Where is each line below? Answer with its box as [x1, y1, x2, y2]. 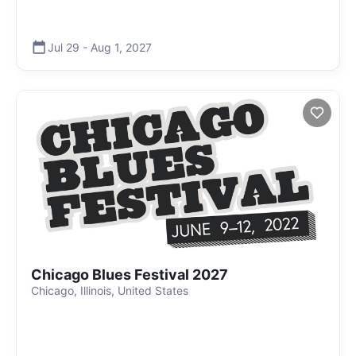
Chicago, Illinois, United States [31, 284, 188, 297]
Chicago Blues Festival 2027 [31, 266, 228, 283]
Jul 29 [48, 40, 79, 54]
